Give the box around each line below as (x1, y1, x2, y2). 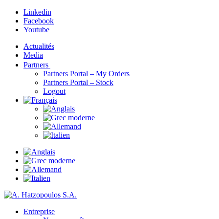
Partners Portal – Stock (43, 78, 113, 87)
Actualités (23, 42, 54, 50)
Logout (43, 87, 66, 95)
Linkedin (23, 8, 51, 16)
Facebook (23, 17, 54, 25)
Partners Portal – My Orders (43, 69, 130, 78)
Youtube (23, 25, 49, 34)
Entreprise (23, 207, 55, 216)
